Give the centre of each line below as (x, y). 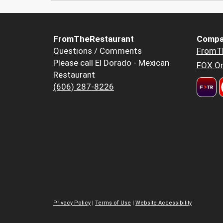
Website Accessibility (164, 203)
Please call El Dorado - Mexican (111, 63)
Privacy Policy (72, 203)
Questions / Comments (98, 51)
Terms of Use (113, 203)
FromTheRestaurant (94, 39)
